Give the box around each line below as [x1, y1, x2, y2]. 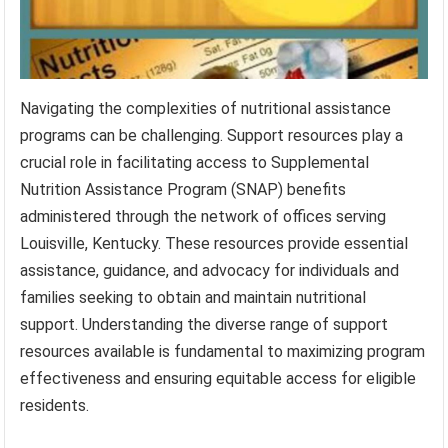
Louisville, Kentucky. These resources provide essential [20, 234, 409, 254]
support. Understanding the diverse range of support [20, 315, 389, 335]
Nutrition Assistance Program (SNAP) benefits [20, 180, 347, 200]
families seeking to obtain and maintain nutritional [20, 288, 367, 308]
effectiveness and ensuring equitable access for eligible [20, 369, 417, 389]
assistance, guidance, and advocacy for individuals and [20, 261, 400, 281]
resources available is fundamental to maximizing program [20, 342, 426, 362]
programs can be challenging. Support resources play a [20, 126, 404, 146]
